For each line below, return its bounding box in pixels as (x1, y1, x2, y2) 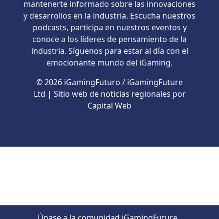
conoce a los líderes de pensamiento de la (32, 34, 187, 45)
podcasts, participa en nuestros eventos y (32, 22, 187, 33)
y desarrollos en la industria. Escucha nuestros (23, 10, 196, 22)
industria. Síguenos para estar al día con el (31, 45, 188, 57)
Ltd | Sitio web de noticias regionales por (33, 88, 186, 100)
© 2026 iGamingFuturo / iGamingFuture (36, 77, 183, 88)
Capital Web (88, 100, 131, 111)
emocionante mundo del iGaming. (46, 57, 173, 68)
